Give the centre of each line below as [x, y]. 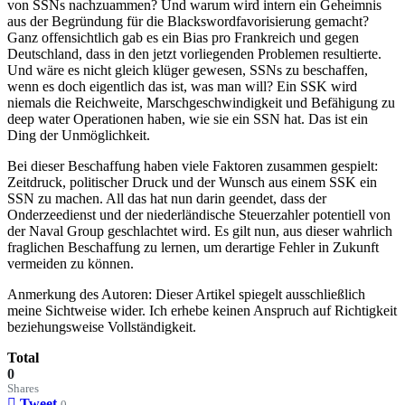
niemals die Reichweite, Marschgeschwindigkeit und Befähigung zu [201, 102]
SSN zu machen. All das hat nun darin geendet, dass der [167, 198]
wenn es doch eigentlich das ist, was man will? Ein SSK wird [182, 86]
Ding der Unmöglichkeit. [79, 135]
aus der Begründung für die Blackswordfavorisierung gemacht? [188, 21]
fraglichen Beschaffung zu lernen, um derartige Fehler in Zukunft [193, 247]
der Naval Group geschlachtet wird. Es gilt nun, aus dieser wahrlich [200, 231]
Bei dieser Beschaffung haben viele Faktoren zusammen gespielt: [193, 165]
